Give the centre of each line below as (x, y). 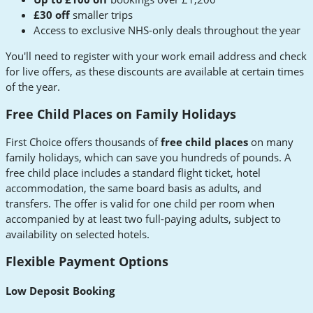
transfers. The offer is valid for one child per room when (140, 203)
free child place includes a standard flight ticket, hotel (133, 172)
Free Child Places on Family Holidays (121, 114)
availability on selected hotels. (78, 234)
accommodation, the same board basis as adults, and (133, 188)
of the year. (33, 86)
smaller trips (101, 14)
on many (271, 141)
